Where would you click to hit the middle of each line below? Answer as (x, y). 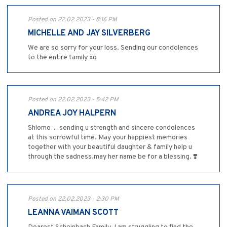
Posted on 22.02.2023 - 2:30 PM (73, 199)
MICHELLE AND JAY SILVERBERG (89, 34)
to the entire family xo (62, 58)
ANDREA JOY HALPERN (72, 114)
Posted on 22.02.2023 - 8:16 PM (72, 20)
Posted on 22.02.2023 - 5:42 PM (73, 100)
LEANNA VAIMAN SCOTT (73, 213)
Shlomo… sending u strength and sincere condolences (111, 128)
